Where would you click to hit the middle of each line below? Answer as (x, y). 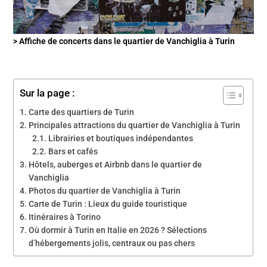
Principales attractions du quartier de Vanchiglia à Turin (135, 125)
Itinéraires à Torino (65, 217)
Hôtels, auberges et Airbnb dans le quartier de (116, 164)
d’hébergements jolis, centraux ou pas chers (112, 243)
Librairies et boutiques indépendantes (121, 138)
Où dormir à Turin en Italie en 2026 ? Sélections (118, 230)
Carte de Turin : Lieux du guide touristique (108, 204)
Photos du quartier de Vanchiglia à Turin (105, 190)
